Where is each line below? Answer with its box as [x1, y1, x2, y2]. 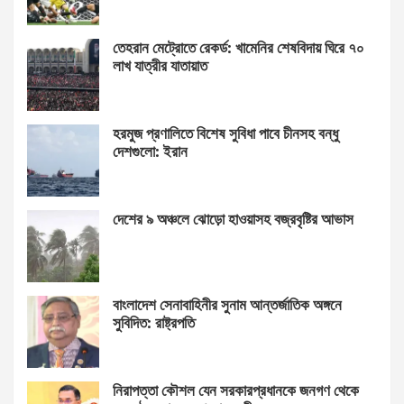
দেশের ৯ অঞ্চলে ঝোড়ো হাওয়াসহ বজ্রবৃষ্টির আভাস [113, 208, 353, 230]
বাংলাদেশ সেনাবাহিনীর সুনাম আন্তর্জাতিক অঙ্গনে [113, 294, 342, 316]
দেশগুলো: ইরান [113, 141, 188, 162]
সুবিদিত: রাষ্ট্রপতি [113, 312, 195, 334]
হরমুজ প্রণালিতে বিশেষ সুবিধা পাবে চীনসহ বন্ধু [113, 123, 338, 144]
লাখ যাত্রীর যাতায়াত [113, 55, 207, 77]
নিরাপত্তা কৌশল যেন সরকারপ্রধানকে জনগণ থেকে [113, 380, 359, 401]
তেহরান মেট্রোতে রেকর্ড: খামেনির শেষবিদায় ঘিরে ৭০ [113, 37, 364, 59]
